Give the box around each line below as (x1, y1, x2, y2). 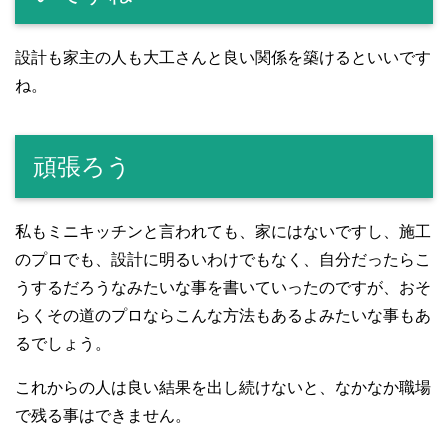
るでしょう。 (15, 335, 111, 353)
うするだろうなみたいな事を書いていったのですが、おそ (15, 279, 431, 297)
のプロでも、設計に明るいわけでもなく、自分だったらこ (15, 251, 431, 269)
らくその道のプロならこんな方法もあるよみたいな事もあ (15, 307, 431, 325)
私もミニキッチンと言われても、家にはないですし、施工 (15, 223, 431, 241)
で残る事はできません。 (15, 407, 191, 425)
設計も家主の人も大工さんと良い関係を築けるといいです (15, 49, 431, 67)
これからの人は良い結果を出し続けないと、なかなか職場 (15, 379, 431, 397)
